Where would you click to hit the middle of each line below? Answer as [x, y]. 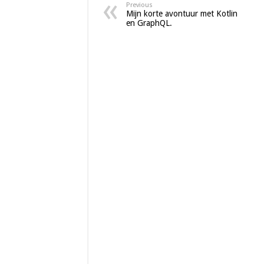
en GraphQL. [149, 23]
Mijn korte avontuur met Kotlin [181, 14]
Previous [139, 5]
